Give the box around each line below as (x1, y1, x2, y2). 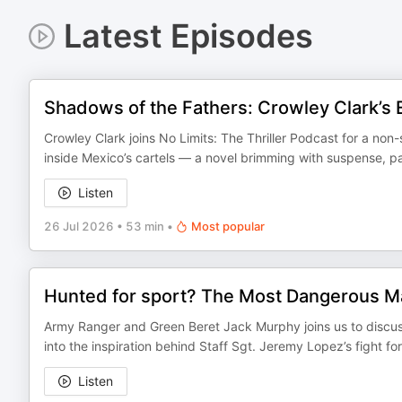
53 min (126, 219, 164, 233)
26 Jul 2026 (44, 219, 114, 233)
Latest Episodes (63, 16, 313, 56)
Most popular (191, 219, 265, 233)
